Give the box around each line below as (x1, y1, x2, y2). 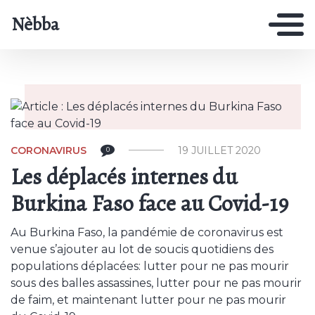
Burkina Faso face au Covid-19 (11, 188, 288, 219)
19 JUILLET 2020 (178, 144, 261, 157)
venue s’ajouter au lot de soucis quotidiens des (11, 243, 274, 256)
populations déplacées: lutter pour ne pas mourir (11, 259, 289, 273)
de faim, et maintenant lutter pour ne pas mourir (11, 293, 286, 307)
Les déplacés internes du (11, 161, 238, 192)
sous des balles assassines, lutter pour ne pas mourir (11, 276, 302, 290)
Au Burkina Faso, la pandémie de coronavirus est (11, 226, 283, 239)
